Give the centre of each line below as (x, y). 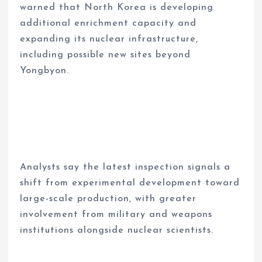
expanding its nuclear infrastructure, (109, 39)
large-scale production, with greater (108, 199)
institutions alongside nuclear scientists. (117, 230)
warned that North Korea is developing (117, 8)
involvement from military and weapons (116, 214)
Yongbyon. (45, 71)
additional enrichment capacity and (108, 24)
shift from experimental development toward (130, 183)
